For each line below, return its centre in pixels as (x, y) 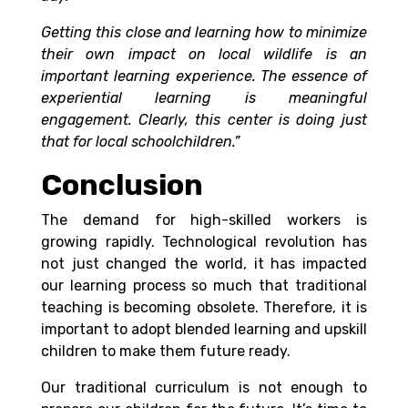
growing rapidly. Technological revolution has (204, 242)
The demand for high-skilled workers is (204, 220)
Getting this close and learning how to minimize (204, 33)
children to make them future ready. (166, 352)
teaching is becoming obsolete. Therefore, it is (204, 308)
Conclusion (125, 185)
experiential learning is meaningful (204, 98)
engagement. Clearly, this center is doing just (204, 120)
